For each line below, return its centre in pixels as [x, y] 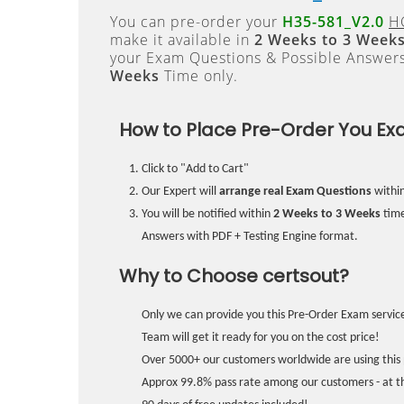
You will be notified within [207, 214]
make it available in [182, 40]
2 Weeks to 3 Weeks [327, 214]
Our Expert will [180, 192]
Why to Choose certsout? [234, 276]
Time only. [199, 76]
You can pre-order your [196, 22]
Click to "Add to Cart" [195, 169]
